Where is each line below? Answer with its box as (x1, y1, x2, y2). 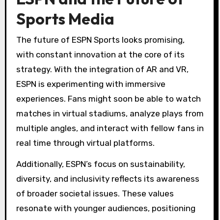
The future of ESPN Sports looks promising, (16, 34, 185, 45)
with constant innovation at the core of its (16, 49, 185, 59)
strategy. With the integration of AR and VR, (16, 64, 189, 74)
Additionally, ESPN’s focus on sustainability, (16, 159, 185, 169)
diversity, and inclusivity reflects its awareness (16, 173, 199, 184)
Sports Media (16, 9, 114, 29)
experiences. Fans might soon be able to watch (16, 93, 201, 104)
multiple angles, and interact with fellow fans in (16, 123, 204, 133)
